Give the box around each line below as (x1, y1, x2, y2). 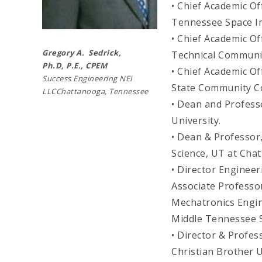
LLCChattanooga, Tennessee (42, 85, 150, 96)
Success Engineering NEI (42, 73, 133, 84)
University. (171, 114, 221, 127)
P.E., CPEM (66, 60, 107, 71)
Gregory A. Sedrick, (42, 47, 121, 58)
